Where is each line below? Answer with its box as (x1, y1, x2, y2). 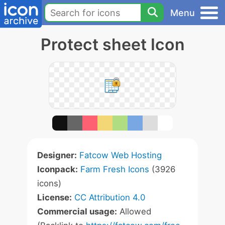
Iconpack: (37, 164, 78, 174)
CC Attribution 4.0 (74, 192, 145, 202)
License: (37, 192, 72, 202)
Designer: (37, 150, 77, 160)
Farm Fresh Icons (80, 164, 149, 174)
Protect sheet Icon (40, 35, 185, 54)
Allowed (117, 206, 151, 216)
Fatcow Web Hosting (79, 150, 162, 160)
